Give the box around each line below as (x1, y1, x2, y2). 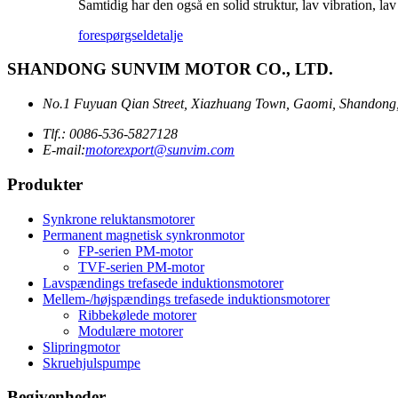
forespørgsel (78, 27, 147, 43)
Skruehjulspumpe (43, 354, 140, 370)
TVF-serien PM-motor (78, 259, 204, 275)
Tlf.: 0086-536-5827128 (43, 126, 178, 142)
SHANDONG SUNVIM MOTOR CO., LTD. (7, 60, 333, 79)
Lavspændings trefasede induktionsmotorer (43, 275, 283, 291)
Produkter (7, 174, 83, 194)
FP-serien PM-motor (78, 243, 193, 259)
